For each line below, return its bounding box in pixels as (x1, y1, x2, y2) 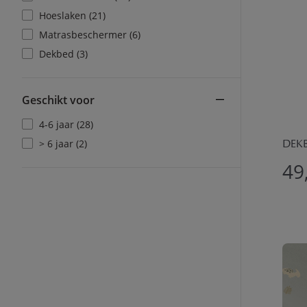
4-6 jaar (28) (39, 118, 93, 131)
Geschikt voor (22, 93, 95, 108)
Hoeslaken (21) (39, 9, 106, 22)
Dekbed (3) (39, 47, 88, 60)
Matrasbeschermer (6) (39, 28, 140, 41)
